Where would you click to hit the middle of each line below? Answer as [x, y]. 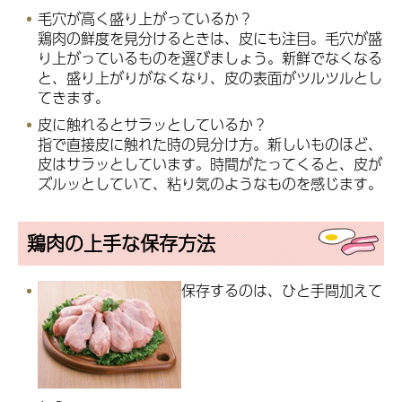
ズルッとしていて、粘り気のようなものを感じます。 [210, 183]
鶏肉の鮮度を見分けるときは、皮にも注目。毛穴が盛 [210, 38]
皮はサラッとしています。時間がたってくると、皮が [210, 163]
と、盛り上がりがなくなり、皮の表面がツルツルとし [210, 77]
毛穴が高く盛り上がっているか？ [145, 18]
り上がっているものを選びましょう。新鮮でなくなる [210, 57]
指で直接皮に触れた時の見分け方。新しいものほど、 [210, 144]
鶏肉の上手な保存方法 [121, 243]
